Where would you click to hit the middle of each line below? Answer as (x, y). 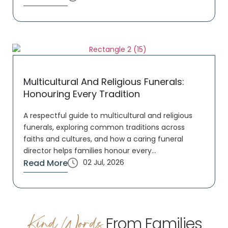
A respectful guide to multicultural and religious (108, 116)
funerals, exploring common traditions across (104, 127)
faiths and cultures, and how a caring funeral (103, 139)
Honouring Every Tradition (82, 94)
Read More (46, 163)
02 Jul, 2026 (104, 163)
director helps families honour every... (90, 151)
